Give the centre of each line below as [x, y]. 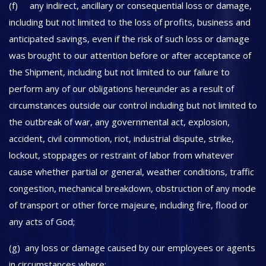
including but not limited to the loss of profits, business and [130, 22]
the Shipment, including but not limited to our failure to [119, 72]
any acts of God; [42, 221]
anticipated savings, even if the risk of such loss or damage [129, 39]
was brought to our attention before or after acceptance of [130, 55]
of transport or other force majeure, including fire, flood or [129, 205]
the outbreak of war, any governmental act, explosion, [119, 122]
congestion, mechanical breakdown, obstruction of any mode [132, 188]
